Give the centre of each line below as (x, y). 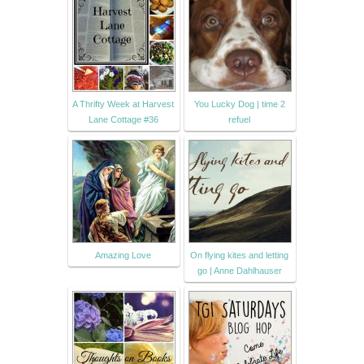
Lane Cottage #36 (123, 120)
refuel (239, 120)
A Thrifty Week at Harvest (123, 104)
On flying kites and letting (239, 256)
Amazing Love (123, 256)
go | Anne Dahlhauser (239, 271)
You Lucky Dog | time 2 (239, 104)
